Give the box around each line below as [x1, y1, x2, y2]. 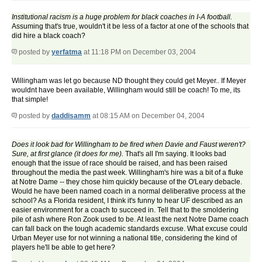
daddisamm [51, 112, 91, 120]
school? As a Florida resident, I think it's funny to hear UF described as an [12, 196, 243, 205]
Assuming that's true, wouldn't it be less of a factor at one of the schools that [12, 22, 249, 31]
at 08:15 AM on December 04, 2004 [91, 112, 205, 120]
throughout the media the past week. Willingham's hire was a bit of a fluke [12, 168, 243, 177]
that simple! [12, 95, 48, 104]
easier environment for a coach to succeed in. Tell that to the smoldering [12, 206, 239, 215]
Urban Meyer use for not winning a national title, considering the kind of [12, 234, 237, 243]
